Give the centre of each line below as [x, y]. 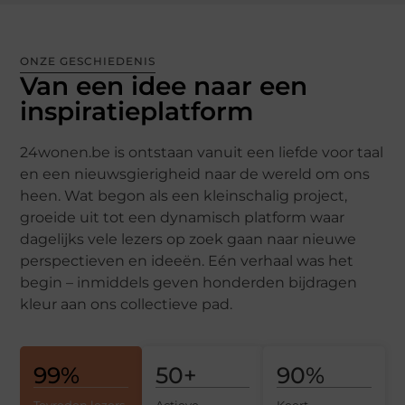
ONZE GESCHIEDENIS [88, 61]
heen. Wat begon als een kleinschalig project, [184, 195]
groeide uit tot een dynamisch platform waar [183, 217]
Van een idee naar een [164, 85]
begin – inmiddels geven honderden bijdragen [189, 282]
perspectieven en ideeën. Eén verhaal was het [187, 260]
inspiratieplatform [137, 111]
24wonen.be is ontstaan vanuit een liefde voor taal [202, 152]
